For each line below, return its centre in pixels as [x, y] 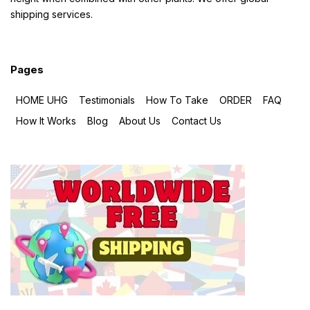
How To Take [177, 100]
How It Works [46, 120]
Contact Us [197, 120]
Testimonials [107, 100]
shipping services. [52, 14]
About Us [140, 120]
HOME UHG [42, 100]
